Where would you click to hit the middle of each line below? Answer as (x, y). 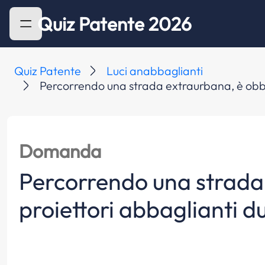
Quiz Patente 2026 (115, 24)
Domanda (60, 151)
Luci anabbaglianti (155, 70)
